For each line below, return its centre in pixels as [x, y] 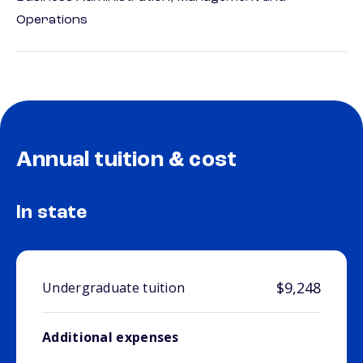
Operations [52, 21]
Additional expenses [111, 337]
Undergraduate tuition [114, 288]
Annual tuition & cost [127, 161]
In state [52, 214]
